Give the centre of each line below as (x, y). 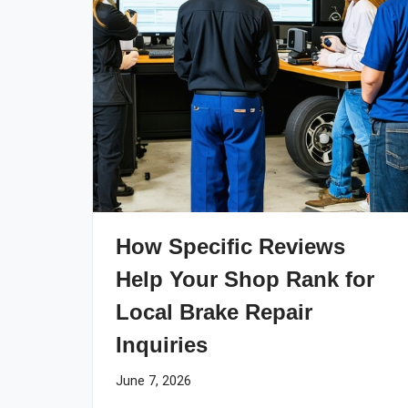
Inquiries (162, 345)
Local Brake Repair (214, 312)
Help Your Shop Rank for (245, 279)
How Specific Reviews (230, 246)
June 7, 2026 (153, 381)
